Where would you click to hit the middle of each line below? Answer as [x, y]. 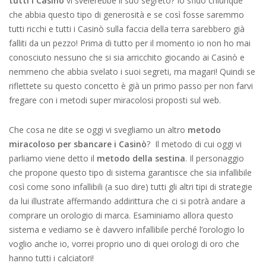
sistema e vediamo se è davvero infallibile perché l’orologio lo [127, 229]
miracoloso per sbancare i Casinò [78, 144]
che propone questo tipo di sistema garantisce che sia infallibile [130, 172]
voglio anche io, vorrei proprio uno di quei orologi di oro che [124, 244]
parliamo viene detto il [53, 158]
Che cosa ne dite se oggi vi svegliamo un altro [98, 130]
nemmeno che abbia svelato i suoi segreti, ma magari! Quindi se [132, 72]
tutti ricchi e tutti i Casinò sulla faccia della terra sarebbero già [127, 29]
